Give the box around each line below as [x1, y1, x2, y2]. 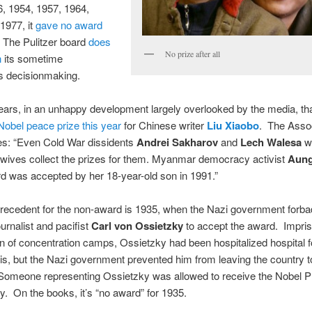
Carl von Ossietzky [91, 218, 183, 234]
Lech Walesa [240, 134, 302, 150]
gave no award [35, 17, 102, 32]
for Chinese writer [120, 118, 207, 133]
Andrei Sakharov [136, 134, 218, 150]
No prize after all [165, 47, 221, 59]
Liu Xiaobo [206, 118, 259, 134]
